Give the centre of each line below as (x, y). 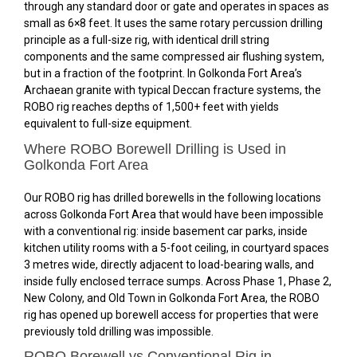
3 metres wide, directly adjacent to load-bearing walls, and (169, 264)
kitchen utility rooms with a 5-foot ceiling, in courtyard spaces (177, 247)
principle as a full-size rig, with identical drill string (147, 40)
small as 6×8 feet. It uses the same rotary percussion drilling (173, 23)
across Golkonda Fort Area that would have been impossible (174, 214)
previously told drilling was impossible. (119, 331)
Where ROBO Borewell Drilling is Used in (155, 149)
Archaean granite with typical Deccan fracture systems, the (173, 90)
